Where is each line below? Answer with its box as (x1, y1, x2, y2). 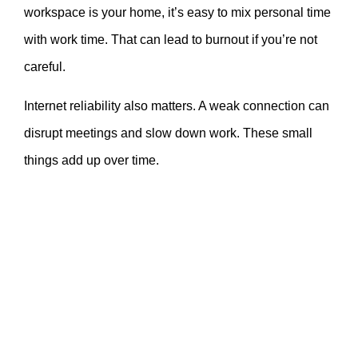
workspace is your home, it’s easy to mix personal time (24, 6, 331, 20)
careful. (24, 60, 66, 74)
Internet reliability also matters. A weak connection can (24, 98, 329, 113)
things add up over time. (24, 153, 159, 167)
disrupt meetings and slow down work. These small (24, 125, 312, 140)
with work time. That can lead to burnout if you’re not (24, 33, 317, 47)
